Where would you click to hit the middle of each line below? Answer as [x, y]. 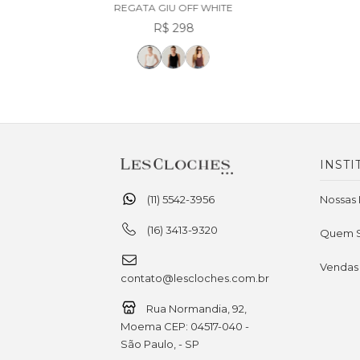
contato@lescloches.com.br [195, 278]
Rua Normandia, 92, [195, 308]
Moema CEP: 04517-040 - [185, 326]
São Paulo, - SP [160, 344]
